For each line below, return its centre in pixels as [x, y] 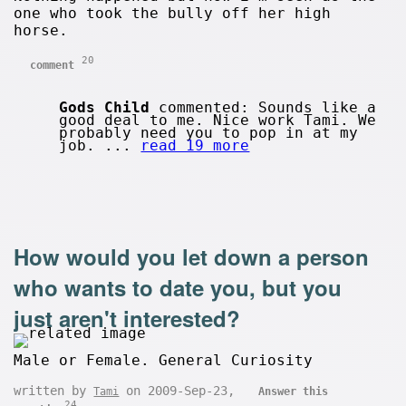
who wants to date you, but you [178, 288]
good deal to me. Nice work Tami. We [218, 121]
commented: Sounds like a [263, 108]
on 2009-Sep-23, [181, 391]
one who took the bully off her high [173, 13]
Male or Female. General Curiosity [164, 361]
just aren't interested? [127, 319]
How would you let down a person [192, 257]
